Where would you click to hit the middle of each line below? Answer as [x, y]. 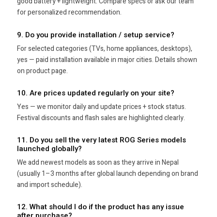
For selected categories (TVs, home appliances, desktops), [105, 48]
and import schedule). [50, 185]
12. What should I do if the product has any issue [101, 207]
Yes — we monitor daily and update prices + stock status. [101, 107]
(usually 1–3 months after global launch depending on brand [108, 174]
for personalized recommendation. [69, 13]
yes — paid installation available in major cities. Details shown [107, 60]
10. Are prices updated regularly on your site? [96, 93]
